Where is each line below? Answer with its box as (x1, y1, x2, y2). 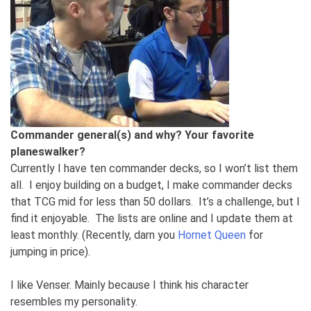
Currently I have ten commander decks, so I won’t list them (10, 161, 298, 175)
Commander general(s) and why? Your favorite (10, 128, 254, 142)
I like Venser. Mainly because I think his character (10, 278, 249, 292)
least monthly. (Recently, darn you (10, 228, 178, 242)
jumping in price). (10, 244, 90, 258)
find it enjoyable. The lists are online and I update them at (10, 211, 293, 225)
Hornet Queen (178, 228, 246, 242)
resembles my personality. (10, 294, 137, 308)
